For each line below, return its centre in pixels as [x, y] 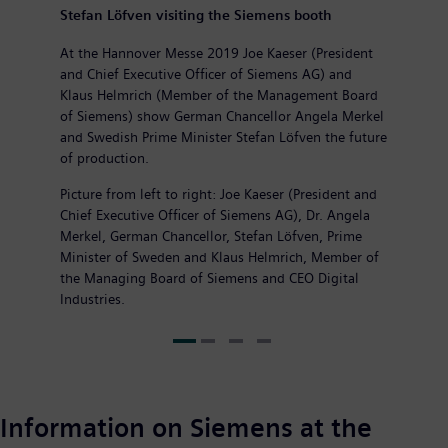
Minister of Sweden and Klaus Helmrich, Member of [219, 257]
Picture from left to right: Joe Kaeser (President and [218, 194]
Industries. [92, 299]
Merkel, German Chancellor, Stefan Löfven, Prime [211, 236]
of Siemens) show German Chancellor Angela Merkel [222, 116]
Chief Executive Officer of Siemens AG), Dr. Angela [215, 215]
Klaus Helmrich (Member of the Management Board [219, 95]
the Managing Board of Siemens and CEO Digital [209, 278]
